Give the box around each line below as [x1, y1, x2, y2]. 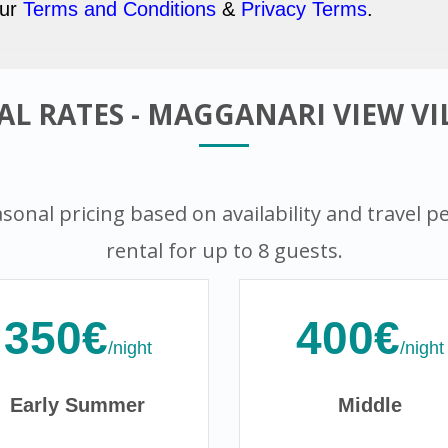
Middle [338, 394, 403, 417]
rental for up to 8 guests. [105, 237, 343, 265]
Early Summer [10, 394, 146, 417]
